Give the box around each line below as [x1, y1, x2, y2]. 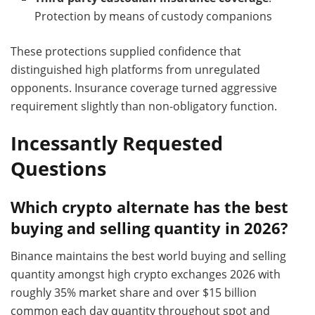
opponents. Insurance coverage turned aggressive [11, 79, 277, 96]
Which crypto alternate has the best [11, 197, 288, 218]
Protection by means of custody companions [34, 8, 273, 24]
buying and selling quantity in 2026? [11, 218, 288, 239]
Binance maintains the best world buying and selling [11, 247, 286, 264]
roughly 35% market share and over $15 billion [11, 284, 257, 300]
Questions [11, 155, 106, 182]
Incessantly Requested [11, 130, 223, 157]
